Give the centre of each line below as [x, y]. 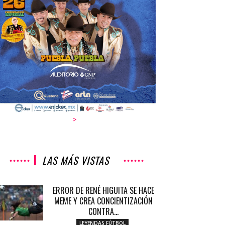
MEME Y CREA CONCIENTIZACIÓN [103, 201]
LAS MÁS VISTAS [75, 160]
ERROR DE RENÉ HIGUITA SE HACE [103, 190]
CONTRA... [103, 211]
